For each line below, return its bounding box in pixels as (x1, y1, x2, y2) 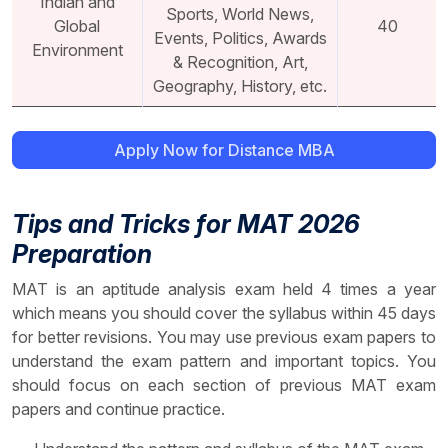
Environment (31, 40, 123, 61)
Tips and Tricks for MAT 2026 (12, 209, 360, 240)
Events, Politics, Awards (153, 28, 327, 49)
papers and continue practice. (12, 399, 225, 420)
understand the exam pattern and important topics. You (12, 351, 436, 372)
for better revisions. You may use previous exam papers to (12, 327, 436, 348)
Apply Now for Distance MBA (201, 140, 335, 161)
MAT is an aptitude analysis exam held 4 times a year (12, 279, 436, 300)
